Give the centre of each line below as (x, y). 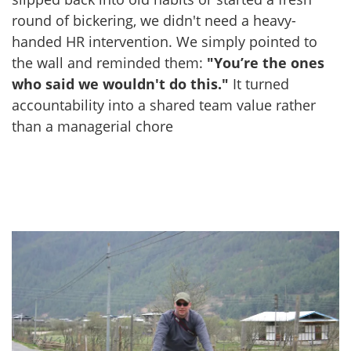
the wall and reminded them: (109, 63)
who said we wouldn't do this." (120, 84)
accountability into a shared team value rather (164, 105)
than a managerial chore (92, 127)
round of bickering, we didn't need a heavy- (154, 21)
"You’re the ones (266, 63)
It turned (259, 84)
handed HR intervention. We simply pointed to (165, 42)
